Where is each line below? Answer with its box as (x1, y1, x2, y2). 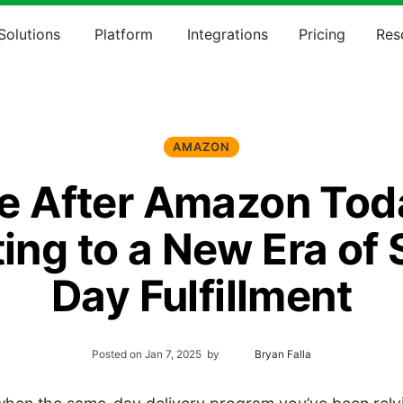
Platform (94, 25, 153, 44)
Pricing (298, 25, 345, 44)
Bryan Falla (255, 348, 312, 362)
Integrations (186, 25, 268, 44)
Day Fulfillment (50, 269, 353, 321)
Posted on (91, 348, 145, 362)
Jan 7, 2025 (144, 348, 201, 362)
